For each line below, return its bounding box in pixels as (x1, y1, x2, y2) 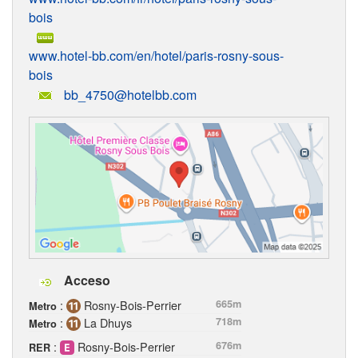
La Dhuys (81, 314, 132, 332)
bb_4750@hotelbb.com (64, 86, 197, 105)
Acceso (61, 271, 110, 290)
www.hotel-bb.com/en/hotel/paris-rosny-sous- (29, 46, 284, 65)
